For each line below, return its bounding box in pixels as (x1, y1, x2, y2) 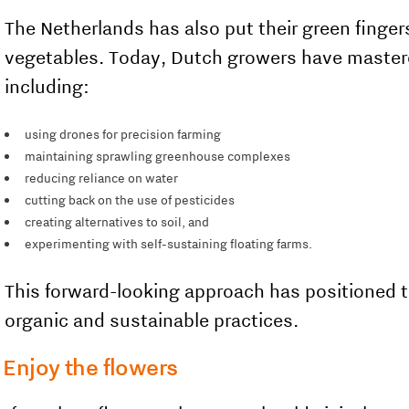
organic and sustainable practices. (5, 308, 299, 332)
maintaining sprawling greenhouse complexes (25, 148, 291, 164)
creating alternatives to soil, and (25, 214, 210, 230)
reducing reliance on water (25, 170, 179, 186)
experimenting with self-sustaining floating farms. (25, 236, 313, 252)
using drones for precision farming (25, 126, 222, 142)
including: (5, 74, 90, 99)
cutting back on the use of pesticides (25, 192, 236, 208)
